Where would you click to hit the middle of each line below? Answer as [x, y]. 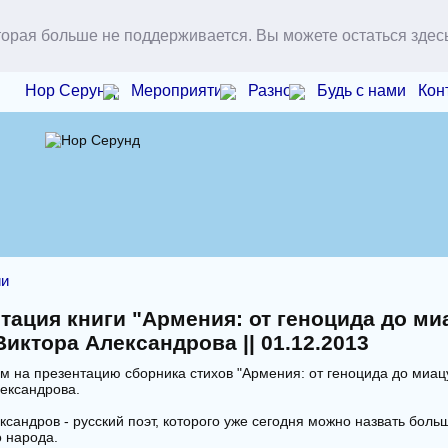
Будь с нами [362, 90]
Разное [275, 90]
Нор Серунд [70, 90]
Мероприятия [182, 90]
